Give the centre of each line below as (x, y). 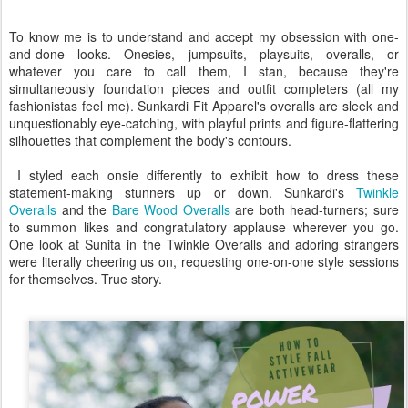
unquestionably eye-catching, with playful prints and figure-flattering (204, 122)
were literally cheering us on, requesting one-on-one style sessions (204, 261)
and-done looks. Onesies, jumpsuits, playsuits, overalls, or (204, 53)
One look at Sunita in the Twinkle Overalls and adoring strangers (204, 244)
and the (84, 209)
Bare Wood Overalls (171, 209)
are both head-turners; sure (315, 209)
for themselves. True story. (87, 278)
